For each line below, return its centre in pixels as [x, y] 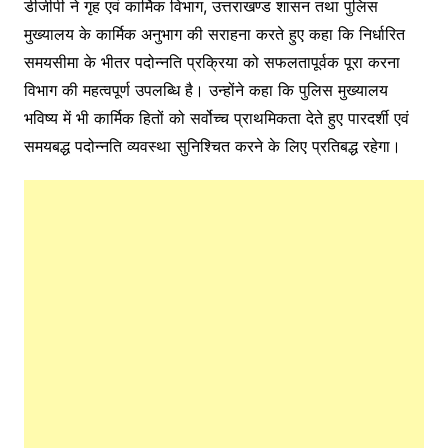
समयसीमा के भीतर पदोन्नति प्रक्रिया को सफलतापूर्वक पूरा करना [211, 62]
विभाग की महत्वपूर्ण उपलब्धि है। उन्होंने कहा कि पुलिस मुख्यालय [205, 90]
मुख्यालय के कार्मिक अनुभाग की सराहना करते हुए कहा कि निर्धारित [214, 34]
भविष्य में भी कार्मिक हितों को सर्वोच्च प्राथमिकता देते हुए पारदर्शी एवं [216, 118]
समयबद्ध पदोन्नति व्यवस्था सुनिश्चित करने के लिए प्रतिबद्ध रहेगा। [212, 146]
